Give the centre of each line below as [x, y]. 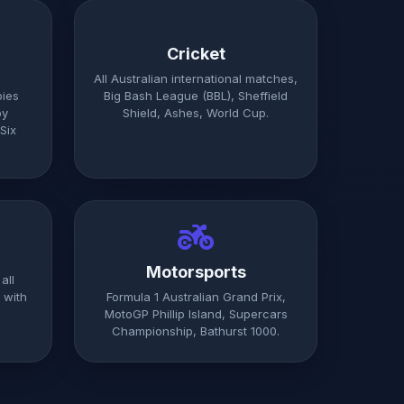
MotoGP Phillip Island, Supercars [196, 314]
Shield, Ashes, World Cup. [196, 113]
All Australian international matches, [196, 78]
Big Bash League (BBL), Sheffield [196, 96]
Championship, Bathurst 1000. [196, 331]
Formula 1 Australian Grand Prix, [196, 297]
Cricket [196, 54]
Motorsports [196, 272]
